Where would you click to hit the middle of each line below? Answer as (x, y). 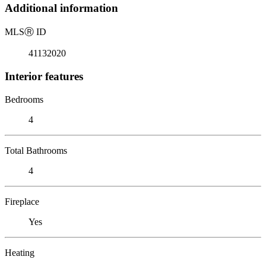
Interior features (44, 76)
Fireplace (22, 201)
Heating (20, 252)
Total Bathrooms (36, 150)
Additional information (61, 8)
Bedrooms (24, 99)
